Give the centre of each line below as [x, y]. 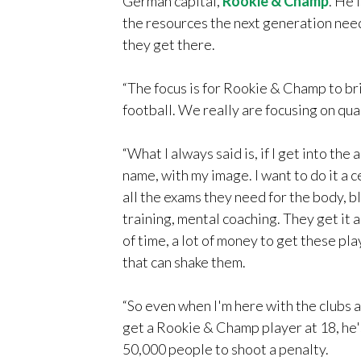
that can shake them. [184, 262]
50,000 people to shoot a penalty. [226, 349]
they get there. [169, 44]
